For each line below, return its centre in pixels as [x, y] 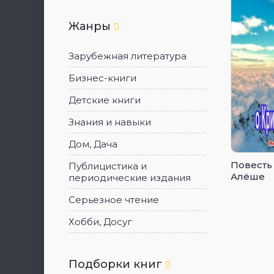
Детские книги [105, 100]
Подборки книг [117, 264]
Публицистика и [108, 166]
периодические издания [130, 178]
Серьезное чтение [114, 200]
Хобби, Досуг [100, 222]
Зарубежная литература [128, 56]
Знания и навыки [110, 122]
